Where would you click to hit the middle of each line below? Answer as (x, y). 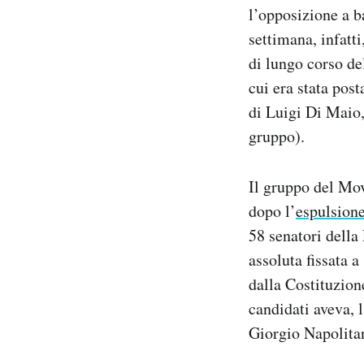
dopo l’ (272, 211)
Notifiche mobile (120, 13)
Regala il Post (111, 34)
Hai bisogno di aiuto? (130, 55)
